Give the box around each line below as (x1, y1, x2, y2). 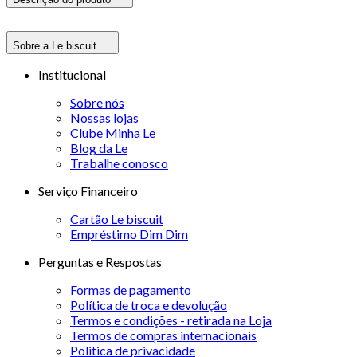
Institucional (38, 66, 106, 82)
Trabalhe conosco (70, 155, 168, 171)
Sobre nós (70, 94, 124, 110)
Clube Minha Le (70, 124, 155, 140)
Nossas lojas (70, 109, 139, 125)
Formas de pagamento (70, 281, 191, 297)
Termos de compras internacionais (70, 327, 257, 343)
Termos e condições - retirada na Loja (70, 312, 272, 328)
